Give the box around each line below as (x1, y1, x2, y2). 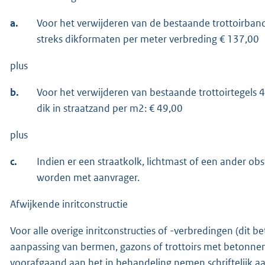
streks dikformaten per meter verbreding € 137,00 (37, 32, 259, 46)
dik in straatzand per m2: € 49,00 (37, 101, 183, 115)
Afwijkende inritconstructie (10, 197, 128, 211)
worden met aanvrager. (37, 170, 140, 184)
